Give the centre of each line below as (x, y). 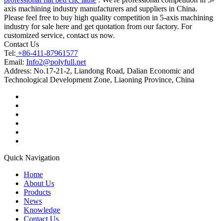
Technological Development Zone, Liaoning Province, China (99, 79)
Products (37, 192)
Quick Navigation (32, 157)
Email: (15, 62)
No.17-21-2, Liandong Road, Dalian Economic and (113, 71)
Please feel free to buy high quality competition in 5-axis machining (109, 17)
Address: (18, 71)
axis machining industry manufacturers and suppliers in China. (101, 8)
